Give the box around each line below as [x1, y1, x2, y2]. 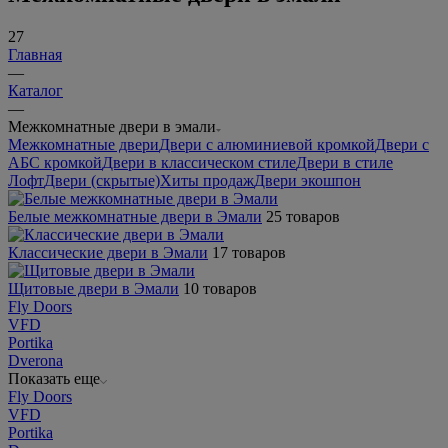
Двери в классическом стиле [102, 153, 296, 171]
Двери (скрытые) [44, 171, 160, 189]
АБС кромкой [8, 153, 102, 171]
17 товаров [212, 243, 286, 261]
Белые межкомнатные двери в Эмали [8, 207, 262, 225]
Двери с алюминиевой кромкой [159, 135, 375, 153]
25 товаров [266, 207, 340, 225]
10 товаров [183, 279, 257, 297]
